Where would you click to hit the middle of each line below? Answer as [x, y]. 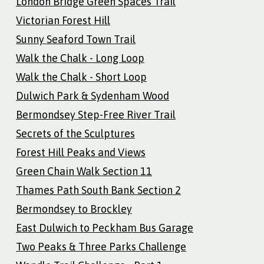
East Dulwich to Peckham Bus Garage [105, 227]
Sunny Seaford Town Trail [76, 39]
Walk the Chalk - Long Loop [80, 58]
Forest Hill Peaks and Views [81, 152]
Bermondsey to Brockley [74, 209]
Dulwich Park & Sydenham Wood [93, 95]
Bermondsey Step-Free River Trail [96, 114]
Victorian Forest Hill [63, 20]
